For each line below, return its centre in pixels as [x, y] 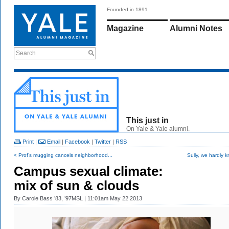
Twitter [103, 142]
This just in [147, 120]
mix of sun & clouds [76, 186]
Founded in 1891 [127, 9]
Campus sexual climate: [88, 171]
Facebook [77, 142]
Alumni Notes [196, 28]
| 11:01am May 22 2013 [112, 198]
